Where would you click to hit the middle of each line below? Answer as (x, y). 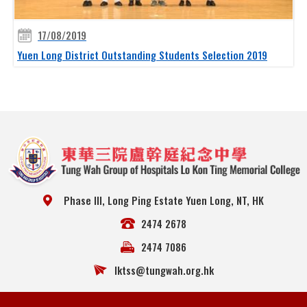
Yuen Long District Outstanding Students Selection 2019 (142, 54)
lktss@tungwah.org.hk (164, 270)
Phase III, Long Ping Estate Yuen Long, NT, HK (164, 200)
